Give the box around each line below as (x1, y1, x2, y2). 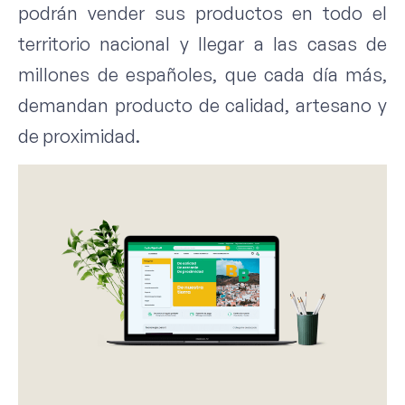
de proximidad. (18, 124, 140, 147)
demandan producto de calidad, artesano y (18, 93, 387, 117)
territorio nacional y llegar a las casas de (18, 32, 387, 55)
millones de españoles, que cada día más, (18, 62, 387, 86)
